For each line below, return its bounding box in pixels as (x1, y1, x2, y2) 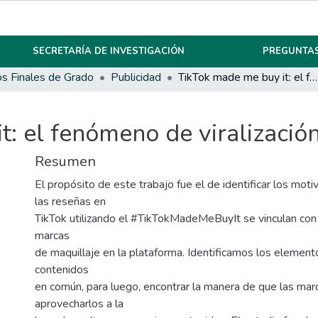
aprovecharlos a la (35, 296, 124, 312)
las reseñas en (35, 194, 106, 210)
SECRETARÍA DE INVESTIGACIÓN (33, 45, 185, 57)
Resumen (35, 152, 96, 172)
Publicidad (111, 70, 161, 85)
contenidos (35, 262, 89, 278)
